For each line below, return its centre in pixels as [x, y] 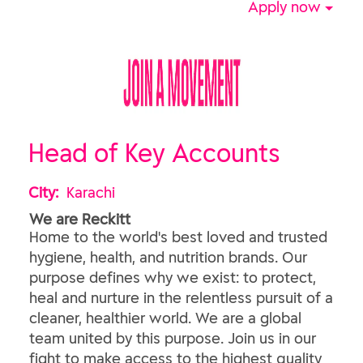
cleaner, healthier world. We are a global [165, 318]
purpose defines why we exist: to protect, [173, 278]
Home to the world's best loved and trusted [178, 237]
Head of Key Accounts [154, 153]
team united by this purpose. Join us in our [173, 338]
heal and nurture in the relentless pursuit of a [181, 298]
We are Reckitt [80, 219]
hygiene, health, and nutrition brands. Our [168, 257]
